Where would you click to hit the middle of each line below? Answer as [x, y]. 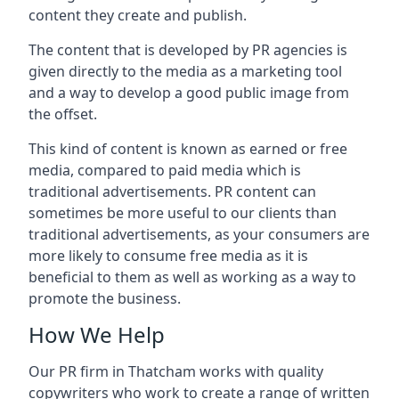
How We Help [97, 334]
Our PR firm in [78, 371]
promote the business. [105, 298]
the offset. [63, 114]
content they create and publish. [138, 15]
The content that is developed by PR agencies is [188, 50]
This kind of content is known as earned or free [188, 149]
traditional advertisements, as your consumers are [199, 234]
